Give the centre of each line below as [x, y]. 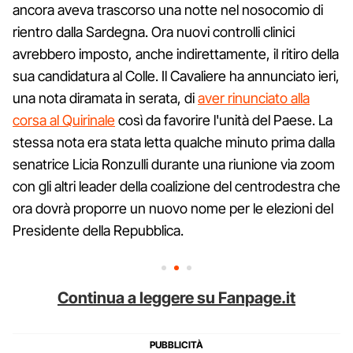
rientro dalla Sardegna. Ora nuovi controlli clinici [154, 32]
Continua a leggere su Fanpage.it [176, 297]
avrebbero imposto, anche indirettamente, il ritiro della [176, 54]
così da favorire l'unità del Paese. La [224, 120]
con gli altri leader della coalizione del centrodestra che [176, 186]
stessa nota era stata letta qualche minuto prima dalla [174, 142]
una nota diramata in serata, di [105, 98]
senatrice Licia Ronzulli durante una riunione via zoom [174, 164]
